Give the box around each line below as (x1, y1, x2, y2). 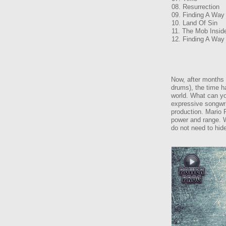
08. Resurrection (172, 3, 219, 11)
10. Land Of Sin (172, 19, 217, 27)
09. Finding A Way (172, 11, 224, 19)
